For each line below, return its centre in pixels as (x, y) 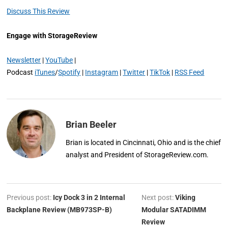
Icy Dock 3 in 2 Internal (89, 198)
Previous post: (30, 198)
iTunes (45, 73)
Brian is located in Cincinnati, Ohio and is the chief (144, 143)
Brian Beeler (91, 125)
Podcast (21, 73)
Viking (185, 198)
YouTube (59, 60)
